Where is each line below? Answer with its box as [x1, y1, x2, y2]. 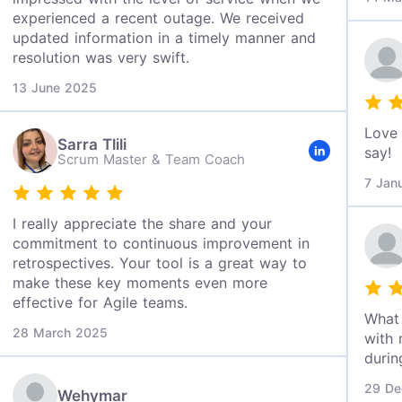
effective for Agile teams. [13, 293, 188, 311]
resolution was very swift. [13, 48, 190, 66]
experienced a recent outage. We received [13, 9, 305, 27]
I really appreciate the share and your [13, 214, 273, 232]
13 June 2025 [13, 80, 98, 95]
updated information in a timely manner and [13, 29, 317, 47]
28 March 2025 [13, 325, 109, 340]
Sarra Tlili [57, 135, 127, 153]
